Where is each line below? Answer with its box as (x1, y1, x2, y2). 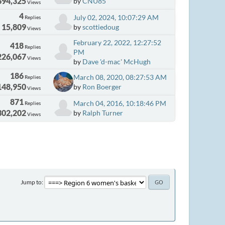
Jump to (21, 178, 42, 185)
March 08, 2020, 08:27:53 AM (73, 73, 167, 81)
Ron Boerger (82, 82, 122, 91)
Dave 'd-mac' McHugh (82, 57, 151, 66)
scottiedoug (82, 22, 120, 31)
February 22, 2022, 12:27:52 (73, 38, 162, 47)
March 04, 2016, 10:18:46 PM (73, 99, 167, 107)
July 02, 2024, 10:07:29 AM (73, 13, 159, 22)
